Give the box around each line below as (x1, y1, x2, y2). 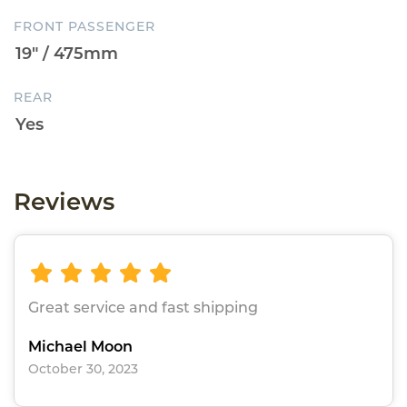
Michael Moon (28, 338, 133, 356)
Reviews (14, 186, 114, 216)
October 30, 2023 (28, 361, 138, 378)
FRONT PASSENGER (14, 17, 155, 35)
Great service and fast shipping (28, 299, 258, 317)
